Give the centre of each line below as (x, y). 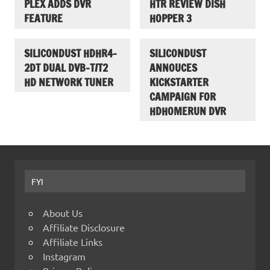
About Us (63, 212)
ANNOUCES (173, 67)
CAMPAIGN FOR (183, 96)
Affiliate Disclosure (84, 227)
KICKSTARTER (179, 82)
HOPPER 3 (171, 18)
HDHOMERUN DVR (188, 111)
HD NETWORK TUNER (69, 82)
